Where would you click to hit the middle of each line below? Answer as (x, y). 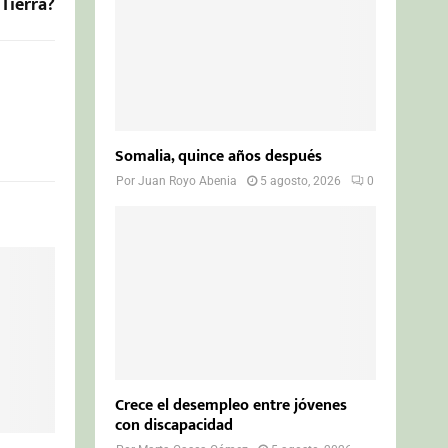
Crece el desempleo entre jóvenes (231, 405)
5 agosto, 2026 (301, 180)
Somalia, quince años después (219, 156)
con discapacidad (174, 425)
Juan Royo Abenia (188, 180)
